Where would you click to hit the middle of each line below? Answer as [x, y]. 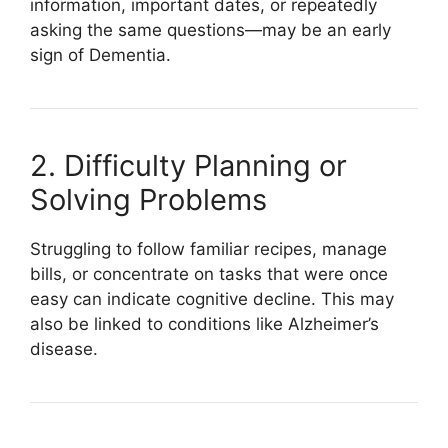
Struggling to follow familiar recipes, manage [208, 248]
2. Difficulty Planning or [188, 165]
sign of [59, 54]
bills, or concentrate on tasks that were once [209, 273]
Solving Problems [148, 199]
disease [61, 348]
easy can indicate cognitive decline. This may [212, 298]
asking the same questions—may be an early [210, 29]
